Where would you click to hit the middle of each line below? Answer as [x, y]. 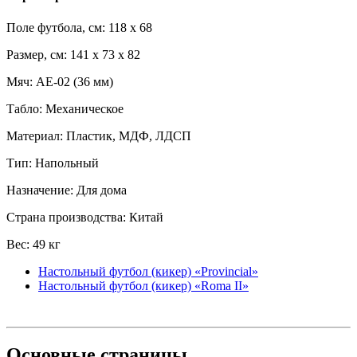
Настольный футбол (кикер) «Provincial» [148, 271]
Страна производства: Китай [85, 217]
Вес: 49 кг [33, 244]
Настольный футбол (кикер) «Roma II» [143, 285]
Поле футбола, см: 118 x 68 [79, 27]
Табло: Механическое [65, 108]
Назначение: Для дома [67, 190]
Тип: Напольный [53, 163]
